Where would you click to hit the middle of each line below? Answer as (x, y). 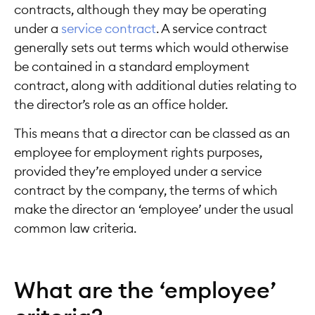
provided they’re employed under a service (138, 171)
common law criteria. (75, 228)
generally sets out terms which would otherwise (151, 47)
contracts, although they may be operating (140, 9)
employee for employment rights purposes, (138, 152)
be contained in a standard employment (132, 66)
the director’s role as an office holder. (121, 104)
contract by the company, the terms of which (146, 190)
